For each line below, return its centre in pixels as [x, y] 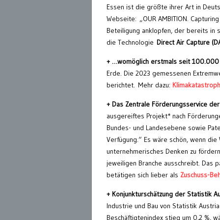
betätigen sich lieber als [143, 175]
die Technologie [130, 42]
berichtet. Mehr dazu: [139, 85]
